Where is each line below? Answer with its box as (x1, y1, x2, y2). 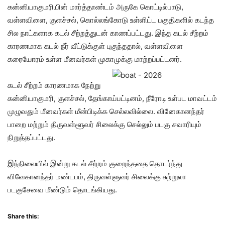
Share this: (8, 212, 39, 220)
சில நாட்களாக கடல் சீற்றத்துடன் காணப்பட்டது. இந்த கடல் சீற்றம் (8, 28, 208, 38)
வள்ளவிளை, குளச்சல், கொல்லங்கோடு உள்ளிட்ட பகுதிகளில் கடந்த (8, 15, 214, 25)
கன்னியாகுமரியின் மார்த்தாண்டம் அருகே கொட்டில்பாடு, (8, 2, 183, 12)
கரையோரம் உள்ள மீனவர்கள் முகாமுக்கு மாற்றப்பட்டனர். (8, 54, 184, 64)
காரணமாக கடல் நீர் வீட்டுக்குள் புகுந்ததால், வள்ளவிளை (8, 41, 183, 51)
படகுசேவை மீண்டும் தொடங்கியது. (8, 185, 117, 194)
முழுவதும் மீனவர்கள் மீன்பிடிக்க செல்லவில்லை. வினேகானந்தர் (8, 106, 204, 116)
